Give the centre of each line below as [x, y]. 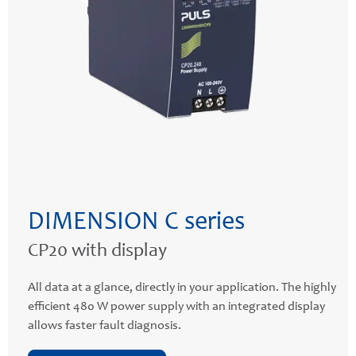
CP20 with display [97, 252]
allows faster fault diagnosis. [104, 325]
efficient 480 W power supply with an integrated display [176, 306]
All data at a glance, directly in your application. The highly [182, 287]
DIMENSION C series [136, 223]
